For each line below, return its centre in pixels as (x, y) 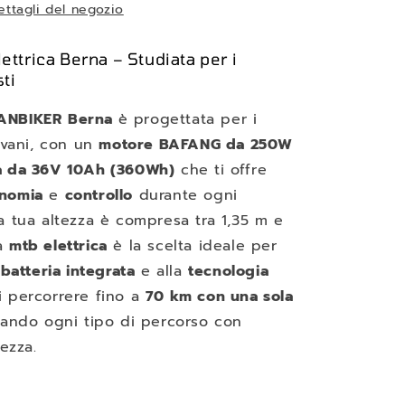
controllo (99, 195)
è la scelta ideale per (192, 246)
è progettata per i (188, 119)
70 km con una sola (219, 297)
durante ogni (185, 195)
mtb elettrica (58, 246)
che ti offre (221, 170)
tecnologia (229, 271)
